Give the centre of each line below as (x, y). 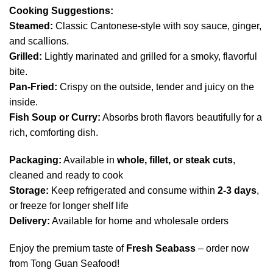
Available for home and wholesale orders (139, 221)
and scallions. (39, 41)
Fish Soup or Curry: (55, 118)
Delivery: (30, 221)
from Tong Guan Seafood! (64, 264)
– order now (222, 249)
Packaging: (35, 160)
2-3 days (237, 191)
